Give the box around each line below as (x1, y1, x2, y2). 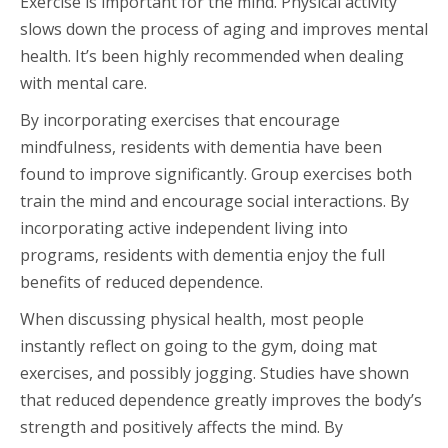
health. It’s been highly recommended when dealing (20, 44, 404, 67)
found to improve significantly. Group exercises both (20, 162, 412, 185)
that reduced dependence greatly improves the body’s (20, 388, 422, 411)
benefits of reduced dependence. (20, 270, 263, 293)
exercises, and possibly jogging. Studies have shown (20, 361, 409, 384)
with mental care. (20, 71, 147, 94)
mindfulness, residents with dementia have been (20, 135, 382, 158)
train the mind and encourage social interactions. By (20, 189, 409, 212)
